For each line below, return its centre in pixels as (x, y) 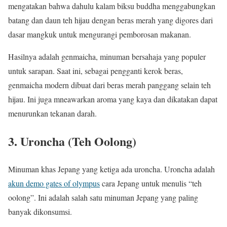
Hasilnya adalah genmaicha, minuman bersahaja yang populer (107, 56)
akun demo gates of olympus (54, 183)
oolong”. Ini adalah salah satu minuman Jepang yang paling (103, 197)
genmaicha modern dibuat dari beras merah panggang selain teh (109, 85)
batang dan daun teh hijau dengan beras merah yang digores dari (110, 20)
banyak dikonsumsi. (40, 211)
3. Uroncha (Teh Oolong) (72, 141)
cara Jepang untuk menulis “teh (151, 183)
